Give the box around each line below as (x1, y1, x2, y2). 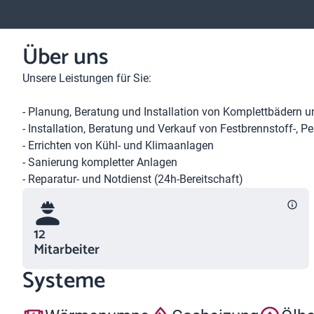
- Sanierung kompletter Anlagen (22, 156, 177, 169)
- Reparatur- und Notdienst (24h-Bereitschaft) (22, 172, 243, 186)
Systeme (22, 263, 105, 299)
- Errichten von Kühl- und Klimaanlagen (22, 139, 214, 152)
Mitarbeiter (34, 238, 100, 261)
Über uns (22, 39, 109, 76)
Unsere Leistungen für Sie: (22, 71, 151, 85)
